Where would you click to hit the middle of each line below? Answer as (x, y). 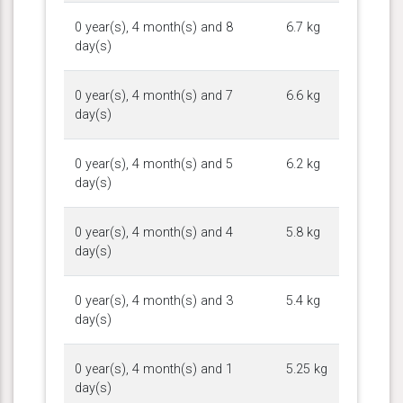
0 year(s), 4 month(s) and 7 (154, 95)
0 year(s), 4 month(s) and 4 (154, 232)
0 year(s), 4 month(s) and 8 (154, 27)
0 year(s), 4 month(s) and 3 (154, 300)
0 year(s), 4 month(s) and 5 (154, 164)
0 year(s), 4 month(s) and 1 (154, 369)
